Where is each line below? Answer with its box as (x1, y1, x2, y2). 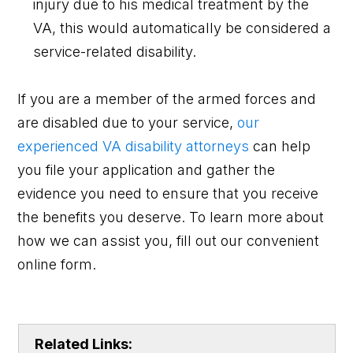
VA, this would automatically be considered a (33, 19, 332, 36)
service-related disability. (33, 43, 197, 60)
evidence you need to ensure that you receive (17, 184, 319, 202)
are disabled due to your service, (17, 113, 238, 131)
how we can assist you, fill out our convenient (17, 232, 320, 249)
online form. (17, 255, 97, 273)
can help (249, 137, 311, 154)
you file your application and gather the (17, 161, 276, 178)
